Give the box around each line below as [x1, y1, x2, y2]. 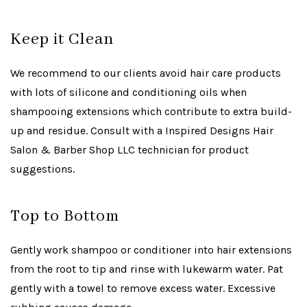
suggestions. [10, 162, 75, 175]
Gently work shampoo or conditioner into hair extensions [10, 243, 292, 256]
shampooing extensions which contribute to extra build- [10, 105, 292, 118]
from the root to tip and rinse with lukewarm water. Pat [10, 262, 283, 275]
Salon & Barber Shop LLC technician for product [10, 143, 249, 156]
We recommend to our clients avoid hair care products [10, 66, 281, 79]
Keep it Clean [10, 29, 114, 49]
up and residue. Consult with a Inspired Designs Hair [10, 124, 273, 137]
